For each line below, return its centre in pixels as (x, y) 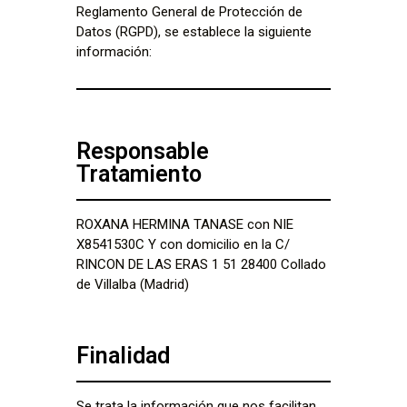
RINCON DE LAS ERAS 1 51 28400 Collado (201, 265)
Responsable (143, 152)
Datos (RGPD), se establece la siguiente (194, 32)
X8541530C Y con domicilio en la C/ (183, 245)
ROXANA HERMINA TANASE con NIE (185, 225)
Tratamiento (139, 174)
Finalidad (123, 355)
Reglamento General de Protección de (189, 12)
